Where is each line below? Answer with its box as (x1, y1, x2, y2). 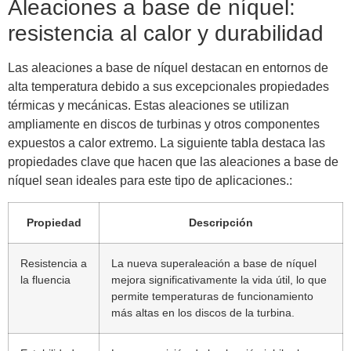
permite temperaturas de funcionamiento (111, 289, 313, 302)
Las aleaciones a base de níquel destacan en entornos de (8, 61, 328, 75)
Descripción (189, 215, 253, 229)
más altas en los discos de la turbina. (111, 306, 295, 319)
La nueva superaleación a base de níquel (111, 256, 317, 270)
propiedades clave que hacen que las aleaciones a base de (8, 155, 338, 169)
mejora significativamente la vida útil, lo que (111, 273, 327, 286)
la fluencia (20, 273, 71, 286)
